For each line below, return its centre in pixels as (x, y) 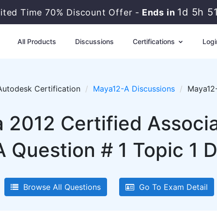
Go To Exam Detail (171, 187)
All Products (37, 41)
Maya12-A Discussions (134, 89)
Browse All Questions (59, 187)
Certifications (155, 41)
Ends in (159, 12)
